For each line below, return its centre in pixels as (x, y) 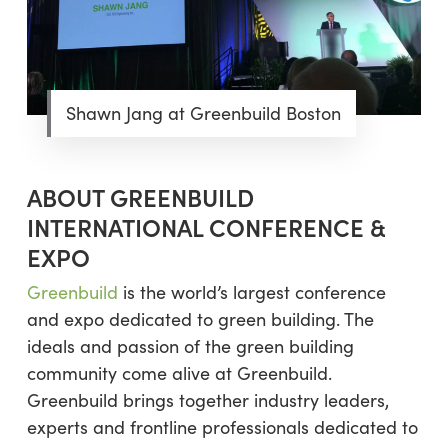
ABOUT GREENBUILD (140, 196)
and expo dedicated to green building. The (200, 318)
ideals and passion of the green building (190, 345)
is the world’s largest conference (254, 291)
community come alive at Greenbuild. (179, 372)
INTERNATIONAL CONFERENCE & (205, 226)
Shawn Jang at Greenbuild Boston (203, 112)
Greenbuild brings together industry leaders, (207, 399)
